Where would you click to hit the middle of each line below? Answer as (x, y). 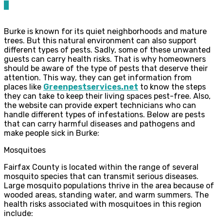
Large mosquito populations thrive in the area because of (109, 185)
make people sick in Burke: (52, 133)
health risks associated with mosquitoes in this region (103, 204)
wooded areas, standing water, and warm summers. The (106, 195)
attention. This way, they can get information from (98, 77)
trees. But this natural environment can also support (100, 40)
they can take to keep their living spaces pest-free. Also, (107, 96)
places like (24, 87)
